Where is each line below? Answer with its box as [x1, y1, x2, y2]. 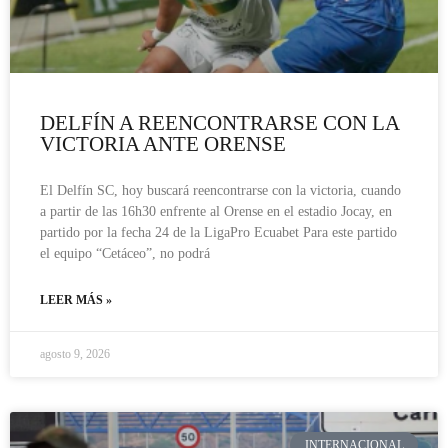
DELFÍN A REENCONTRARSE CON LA [40, 110, 399, 135]
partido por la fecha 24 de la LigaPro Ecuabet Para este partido [40, 224, 397, 240]
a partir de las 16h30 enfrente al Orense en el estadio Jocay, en [40, 203, 392, 219]
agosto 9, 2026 [40, 346, 110, 361]
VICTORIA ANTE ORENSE [40, 131, 286, 156]
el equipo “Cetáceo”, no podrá [40, 245, 210, 261]
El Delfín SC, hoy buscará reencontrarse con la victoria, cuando [40, 182, 401, 198]
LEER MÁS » [40, 292, 112, 307]
